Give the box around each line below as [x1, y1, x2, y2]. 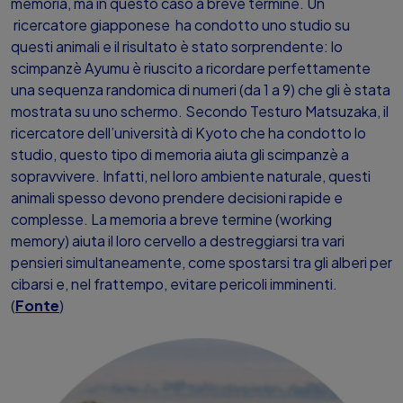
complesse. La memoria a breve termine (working [11, 210, 332, 228]
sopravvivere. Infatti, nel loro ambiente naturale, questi [11, 166, 371, 185]
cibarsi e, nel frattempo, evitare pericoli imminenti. [11, 274, 337, 293]
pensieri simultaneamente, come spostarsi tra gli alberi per [11, 253, 392, 272]
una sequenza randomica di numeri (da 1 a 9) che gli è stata [11, 80, 390, 99]
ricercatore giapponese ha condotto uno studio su [11, 15, 350, 34]
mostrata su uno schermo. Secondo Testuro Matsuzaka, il [11, 102, 389, 121]
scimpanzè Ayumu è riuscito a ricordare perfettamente [11, 58, 371, 77]
